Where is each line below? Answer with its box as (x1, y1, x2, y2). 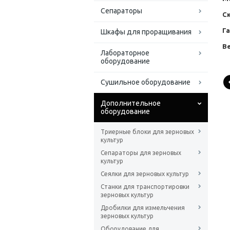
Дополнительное (101, 99, 161, 108)
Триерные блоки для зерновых (101, 128, 194, 136)
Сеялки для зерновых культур (101, 170, 189, 178)
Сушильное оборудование (101, 78, 190, 87)
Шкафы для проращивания (101, 28, 191, 36)
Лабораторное (101, 49, 149, 57)
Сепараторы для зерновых (101, 149, 181, 157)
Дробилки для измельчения (101, 204, 185, 212)
